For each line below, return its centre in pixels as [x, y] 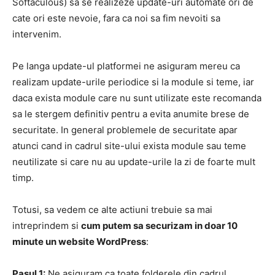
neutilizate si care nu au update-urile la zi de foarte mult [134, 162]
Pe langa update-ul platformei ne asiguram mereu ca [126, 66]
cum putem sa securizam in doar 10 [159, 226]
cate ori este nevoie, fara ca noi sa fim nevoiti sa [116, 18]
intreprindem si [47, 226]
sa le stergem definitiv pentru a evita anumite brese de [131, 114]
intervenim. [37, 34]
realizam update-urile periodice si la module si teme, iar [133, 82]
